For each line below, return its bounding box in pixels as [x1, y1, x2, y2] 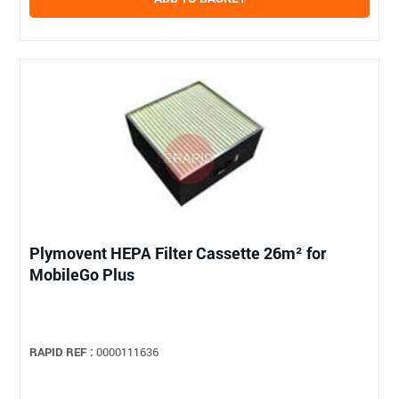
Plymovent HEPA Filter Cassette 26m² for [29, 241, 327, 264]
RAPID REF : [29, 343, 94, 360]
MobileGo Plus [29, 263, 135, 285]
